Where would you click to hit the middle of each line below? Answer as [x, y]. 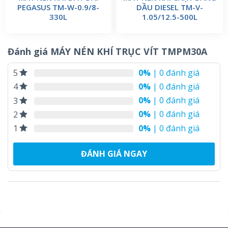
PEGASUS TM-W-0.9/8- [58, 7]
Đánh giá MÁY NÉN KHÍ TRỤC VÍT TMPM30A [107, 52]
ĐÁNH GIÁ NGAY [114, 154]
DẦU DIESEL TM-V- [170, 7]
